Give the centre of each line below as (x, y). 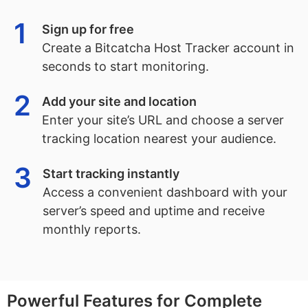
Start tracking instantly (111, 174)
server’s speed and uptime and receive (154, 211)
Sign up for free (88, 29)
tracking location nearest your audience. (159, 139)
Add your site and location (119, 101)
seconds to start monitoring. (125, 66)
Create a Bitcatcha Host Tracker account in (168, 48)
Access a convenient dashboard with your (165, 192)
